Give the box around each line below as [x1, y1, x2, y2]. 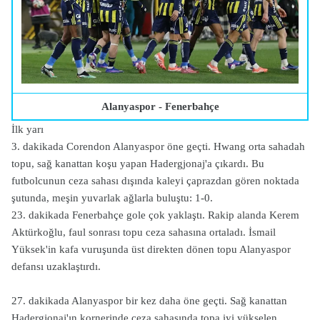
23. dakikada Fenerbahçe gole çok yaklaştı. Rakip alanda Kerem [11, 209, 299, 221]
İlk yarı [11, 124, 46, 135]
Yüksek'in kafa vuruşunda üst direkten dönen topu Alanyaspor [11, 244, 291, 255]
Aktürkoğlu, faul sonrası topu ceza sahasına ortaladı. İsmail [11, 226, 276, 238]
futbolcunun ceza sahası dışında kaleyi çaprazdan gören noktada [11, 175, 299, 186]
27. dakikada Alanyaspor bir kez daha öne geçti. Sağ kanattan [11, 295, 287, 306]
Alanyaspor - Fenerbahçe [101, 101, 219, 112]
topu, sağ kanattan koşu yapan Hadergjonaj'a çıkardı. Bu [11, 158, 264, 169]
